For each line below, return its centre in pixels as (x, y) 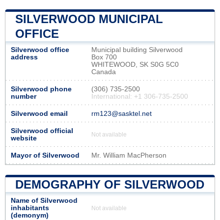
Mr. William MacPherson (129, 155)
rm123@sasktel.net (122, 113)
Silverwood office (40, 50)
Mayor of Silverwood (45, 155)
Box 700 (104, 57)
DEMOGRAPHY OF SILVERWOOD (110, 184)
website (24, 138)
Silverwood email (39, 113)
